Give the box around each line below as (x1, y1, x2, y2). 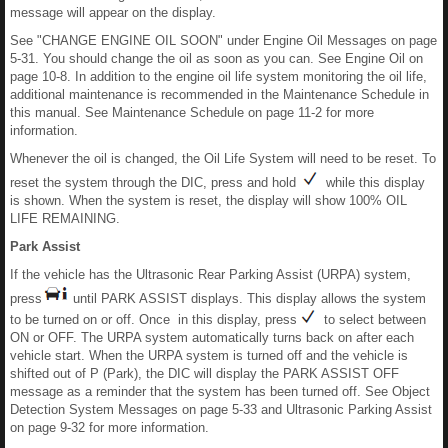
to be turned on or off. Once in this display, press (10, 312, 301, 327)
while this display (318, 175, 425, 190)
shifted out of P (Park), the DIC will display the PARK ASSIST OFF (10, 366, 399, 381)
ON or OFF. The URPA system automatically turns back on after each (10, 330, 414, 345)
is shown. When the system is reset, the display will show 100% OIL (10, 193, 407, 208)
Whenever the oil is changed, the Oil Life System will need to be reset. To (10, 151, 436, 166)
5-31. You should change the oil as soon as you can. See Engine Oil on (10, 51, 423, 66)
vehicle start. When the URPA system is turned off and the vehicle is (10, 348, 408, 363)
